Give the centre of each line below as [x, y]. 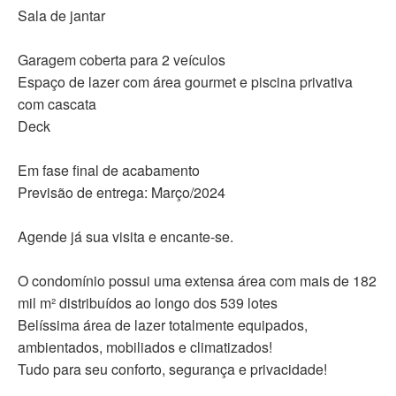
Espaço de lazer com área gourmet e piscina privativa [185, 82]
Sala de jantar [61, 16]
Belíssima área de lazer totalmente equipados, [163, 325]
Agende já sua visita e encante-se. [126, 237]
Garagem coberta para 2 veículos [122, 60]
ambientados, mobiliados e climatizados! [145, 347]
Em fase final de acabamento [109, 171]
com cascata [57, 104]
